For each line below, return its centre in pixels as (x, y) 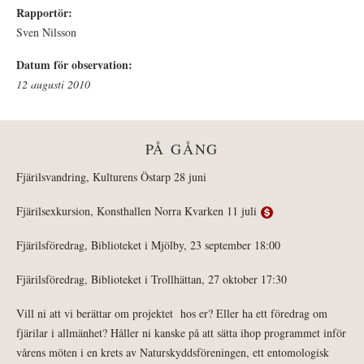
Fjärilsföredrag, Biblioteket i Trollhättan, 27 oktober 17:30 (152, 279)
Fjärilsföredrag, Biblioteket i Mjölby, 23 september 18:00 (148, 245)
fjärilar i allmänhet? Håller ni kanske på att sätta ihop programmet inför (181, 333)
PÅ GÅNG (182, 149)
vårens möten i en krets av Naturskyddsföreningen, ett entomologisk (173, 353)
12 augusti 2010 (53, 84)
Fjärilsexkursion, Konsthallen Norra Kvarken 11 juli (139, 211)
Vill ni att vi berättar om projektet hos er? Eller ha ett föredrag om (172, 314)
